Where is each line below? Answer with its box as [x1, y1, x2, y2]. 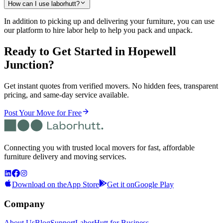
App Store [67, 180, 99, 189]
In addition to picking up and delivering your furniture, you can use [4, 17, 215, 26]
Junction [4, 58, 48, 71]
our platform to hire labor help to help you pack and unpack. [4, 26, 193, 35]
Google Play [134, 180, 174, 189]
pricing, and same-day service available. [4, 90, 129, 99]
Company [4, 198, 45, 209]
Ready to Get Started [4, 44, 112, 58]
